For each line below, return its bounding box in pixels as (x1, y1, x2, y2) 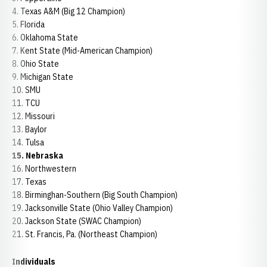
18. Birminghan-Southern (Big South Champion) (12, 190, 178, 200)
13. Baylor (12, 124, 47, 135)
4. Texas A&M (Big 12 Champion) (12, 6, 125, 17)
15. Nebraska (12, 150, 63, 161)
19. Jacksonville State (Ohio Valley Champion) (12, 203, 173, 213)
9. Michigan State (12, 72, 73, 82)
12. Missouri (12, 111, 55, 122)
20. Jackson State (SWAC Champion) (12, 216, 141, 226)
